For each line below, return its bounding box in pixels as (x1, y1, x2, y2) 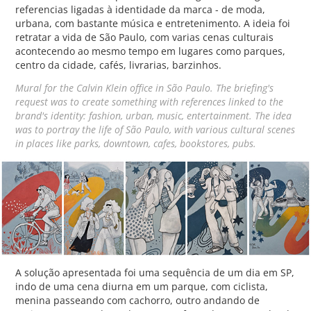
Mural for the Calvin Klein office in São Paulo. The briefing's (15, 80, 274, 95)
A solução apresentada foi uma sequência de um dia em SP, (15, 265, 295, 279)
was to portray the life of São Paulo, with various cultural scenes (15, 121, 296, 137)
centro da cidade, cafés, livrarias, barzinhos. (15, 58, 225, 72)
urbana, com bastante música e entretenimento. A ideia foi (15, 16, 291, 30)
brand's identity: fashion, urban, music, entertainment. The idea (15, 108, 292, 123)
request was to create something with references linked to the (15, 94, 284, 109)
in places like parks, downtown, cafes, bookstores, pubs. (15, 135, 257, 151)
